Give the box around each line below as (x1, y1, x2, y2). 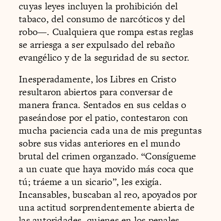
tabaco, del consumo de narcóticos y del (19, 12, 185, 26)
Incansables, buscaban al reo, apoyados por (19, 187, 197, 201)
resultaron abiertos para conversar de (19, 85, 173, 99)
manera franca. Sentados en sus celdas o (19, 98, 186, 111)
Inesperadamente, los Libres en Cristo (19, 72, 176, 86)
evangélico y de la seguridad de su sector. (19, 51, 190, 65)
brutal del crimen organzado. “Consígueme (19, 149, 196, 163)
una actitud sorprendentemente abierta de (19, 200, 195, 214)
